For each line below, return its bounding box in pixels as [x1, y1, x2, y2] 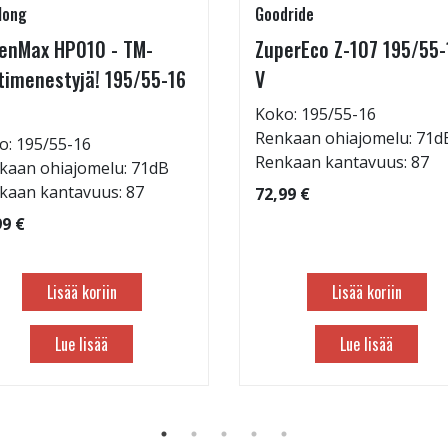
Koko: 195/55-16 [255, 103, 376, 126]
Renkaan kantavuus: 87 [255, 151, 429, 174]
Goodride [255, 2, 314, 27]
